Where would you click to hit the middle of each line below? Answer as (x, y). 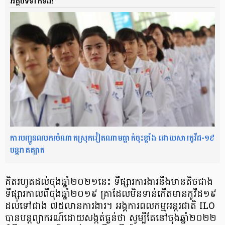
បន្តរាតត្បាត (27, 150)
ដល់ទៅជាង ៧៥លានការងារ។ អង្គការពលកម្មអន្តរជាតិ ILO (110, 206)
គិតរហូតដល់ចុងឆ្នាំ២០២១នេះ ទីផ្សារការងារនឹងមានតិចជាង (109, 182)
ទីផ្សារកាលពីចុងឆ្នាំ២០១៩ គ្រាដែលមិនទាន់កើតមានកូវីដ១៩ (111, 194)
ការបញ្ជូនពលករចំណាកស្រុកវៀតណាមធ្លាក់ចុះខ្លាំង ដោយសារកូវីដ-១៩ (112, 138)
